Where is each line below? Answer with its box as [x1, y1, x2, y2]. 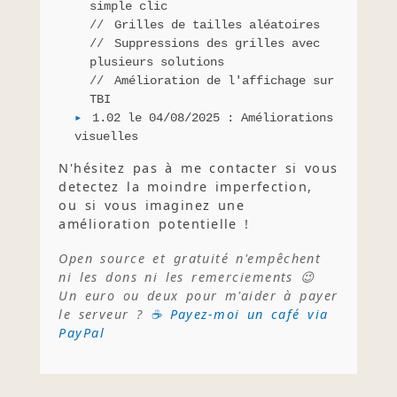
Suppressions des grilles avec [114, 35, 321, 51]
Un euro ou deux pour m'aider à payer [58, 286, 339, 304]
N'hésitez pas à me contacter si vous [58, 160, 339, 177]
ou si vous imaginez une [58, 197, 245, 214]
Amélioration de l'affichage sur [114, 73, 335, 88]
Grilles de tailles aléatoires [114, 17, 321, 32]
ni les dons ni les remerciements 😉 [58, 268, 315, 285]
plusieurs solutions [89, 54, 224, 69]
